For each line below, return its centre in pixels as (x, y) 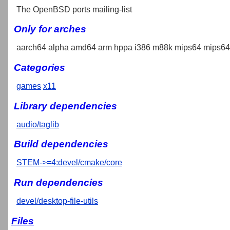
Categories (40, 67)
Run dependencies (59, 183)
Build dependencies (61, 144)
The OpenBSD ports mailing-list (74, 9)
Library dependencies (65, 106)
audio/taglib (38, 124)
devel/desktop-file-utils (57, 201)
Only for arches (50, 29)
